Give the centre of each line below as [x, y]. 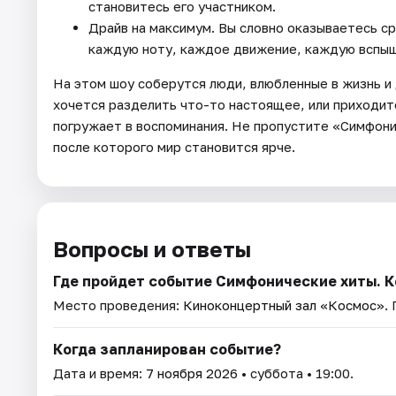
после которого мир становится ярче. [174, 146]
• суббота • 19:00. [296, 373]
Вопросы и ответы [152, 248]
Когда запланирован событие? [167, 349]
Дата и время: [99, 373]
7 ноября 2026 [192, 373]
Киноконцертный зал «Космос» [284, 305]
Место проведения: [118, 305]
